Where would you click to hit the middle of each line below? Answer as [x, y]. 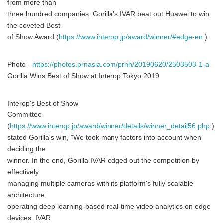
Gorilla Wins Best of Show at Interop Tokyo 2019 [83, 76]
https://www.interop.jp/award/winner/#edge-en [131, 37]
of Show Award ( [33, 37]
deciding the [27, 149]
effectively [23, 172]
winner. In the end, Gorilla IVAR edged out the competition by [103, 161]
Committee [25, 115]
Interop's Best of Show [43, 103]
